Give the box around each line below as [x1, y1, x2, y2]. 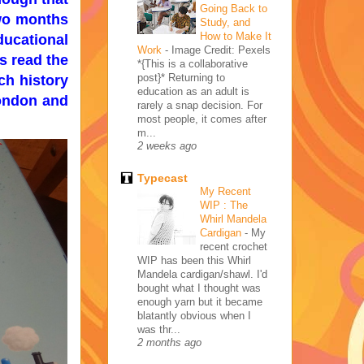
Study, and [200, 15, 250, 28]
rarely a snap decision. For [137, 98, 262, 111]
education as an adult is [137, 84, 249, 97]
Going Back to [200, 2, 267, 15]
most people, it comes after [137, 112, 266, 125]
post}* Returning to [137, 71, 225, 84]
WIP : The [200, 198, 248, 211]
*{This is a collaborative [137, 57, 248, 70]
